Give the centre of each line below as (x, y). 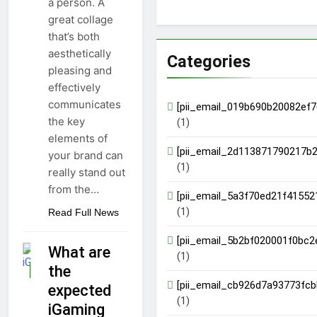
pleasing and (80, 71)
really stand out (87, 173)
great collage (81, 20)
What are (79, 253)
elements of (78, 139)
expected (80, 291)
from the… (74, 190)
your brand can (86, 156)
